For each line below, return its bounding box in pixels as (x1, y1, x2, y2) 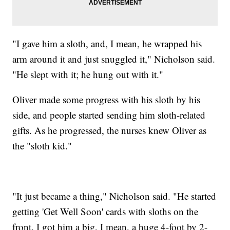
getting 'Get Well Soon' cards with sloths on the (12, 204, 199, 218)
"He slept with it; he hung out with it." (12, 67, 164, 81)
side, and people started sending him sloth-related (12, 108, 206, 121)
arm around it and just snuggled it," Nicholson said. (12, 52, 216, 65)
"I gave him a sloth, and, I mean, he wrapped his (12, 36, 202, 50)
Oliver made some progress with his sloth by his (12, 92, 201, 106)
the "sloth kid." (12, 139, 72, 152)
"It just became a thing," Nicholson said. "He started (12, 189, 217, 202)
